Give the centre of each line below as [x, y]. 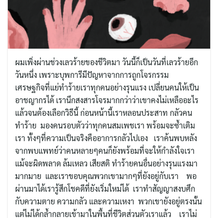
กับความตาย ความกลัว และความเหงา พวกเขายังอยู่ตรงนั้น [109, 201]
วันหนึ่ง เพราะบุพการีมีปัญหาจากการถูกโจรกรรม [95, 75]
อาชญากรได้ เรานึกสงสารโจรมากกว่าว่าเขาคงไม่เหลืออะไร [107, 100]
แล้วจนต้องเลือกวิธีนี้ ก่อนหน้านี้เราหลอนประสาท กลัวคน [104, 113]
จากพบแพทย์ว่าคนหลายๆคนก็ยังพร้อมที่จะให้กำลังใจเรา [106, 151]
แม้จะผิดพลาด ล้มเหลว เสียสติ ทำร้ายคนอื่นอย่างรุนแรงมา [106, 163]
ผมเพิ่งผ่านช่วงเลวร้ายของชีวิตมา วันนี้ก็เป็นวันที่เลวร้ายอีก [107, 62]
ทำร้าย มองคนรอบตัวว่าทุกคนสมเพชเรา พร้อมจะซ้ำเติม [105, 126]
